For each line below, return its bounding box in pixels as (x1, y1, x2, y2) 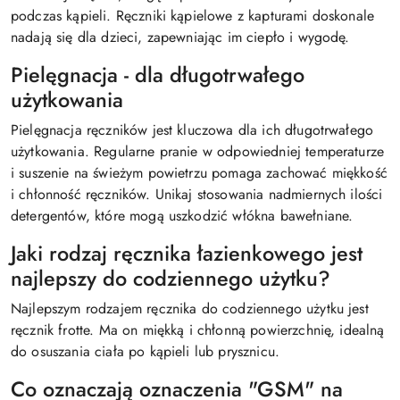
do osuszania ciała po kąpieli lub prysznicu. (11, 341, 280, 362)
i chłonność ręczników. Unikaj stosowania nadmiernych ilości (11, 184, 383, 205)
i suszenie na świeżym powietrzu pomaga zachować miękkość (11, 162, 387, 184)
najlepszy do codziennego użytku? (11, 263, 330, 295)
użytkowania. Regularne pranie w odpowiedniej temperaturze (11, 141, 385, 162)
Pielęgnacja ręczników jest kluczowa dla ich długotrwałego (11, 120, 374, 141)
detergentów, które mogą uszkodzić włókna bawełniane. (11, 205, 354, 227)
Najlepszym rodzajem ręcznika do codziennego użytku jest (11, 298, 369, 320)
